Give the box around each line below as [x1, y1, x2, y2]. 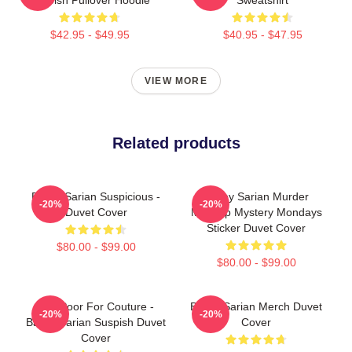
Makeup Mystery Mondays [190, 205, 322, 218]
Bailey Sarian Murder [203, 189, 309, 203]
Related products [112, 134, 240, 152]
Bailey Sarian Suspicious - [31, 189, 160, 203]
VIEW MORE [145, 75, 207, 86]
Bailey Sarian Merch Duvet [190, 299, 322, 313]
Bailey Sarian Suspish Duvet [26, 315, 166, 328]
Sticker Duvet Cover [207, 221, 306, 234]
